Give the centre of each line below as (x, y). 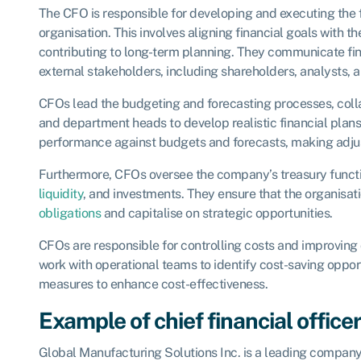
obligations (69, 213)
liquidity (60, 193)
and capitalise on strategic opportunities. (217, 213)
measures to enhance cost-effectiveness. (153, 284)
